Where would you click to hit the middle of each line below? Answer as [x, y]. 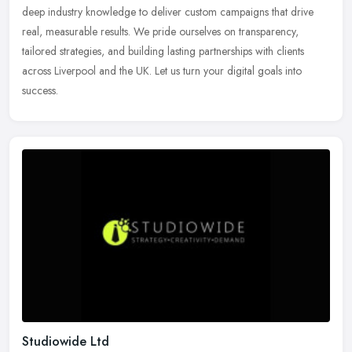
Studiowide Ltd [66, 341]
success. [40, 90]
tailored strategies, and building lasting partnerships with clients [163, 51]
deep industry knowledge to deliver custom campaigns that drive [168, 11]
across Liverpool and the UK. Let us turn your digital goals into [162, 70]
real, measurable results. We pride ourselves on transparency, [160, 31]
